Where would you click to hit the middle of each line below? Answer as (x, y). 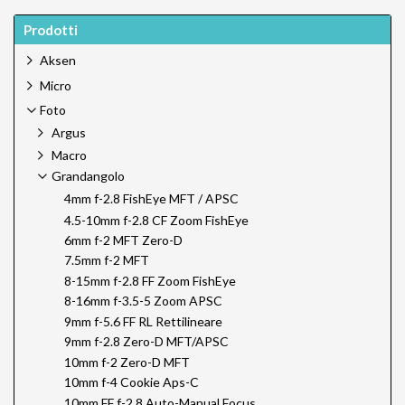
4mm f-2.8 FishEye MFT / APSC (151, 199)
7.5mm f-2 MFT (107, 260)
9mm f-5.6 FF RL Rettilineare (143, 321)
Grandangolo (88, 176)
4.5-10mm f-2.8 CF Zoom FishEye (156, 220)
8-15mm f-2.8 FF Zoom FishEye (150, 280)
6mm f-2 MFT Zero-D (123, 240)
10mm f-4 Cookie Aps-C (132, 382)
